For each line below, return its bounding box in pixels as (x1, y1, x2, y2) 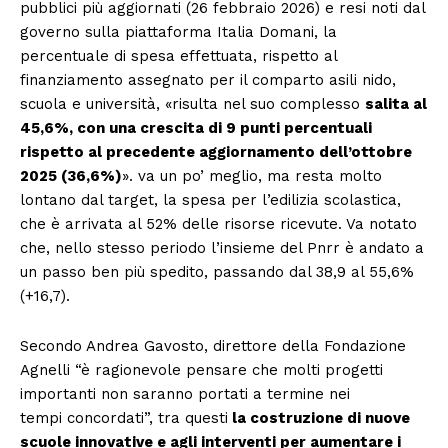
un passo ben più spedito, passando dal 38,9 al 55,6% (20, 263, 414, 281)
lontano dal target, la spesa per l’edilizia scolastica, (20, 191, 401, 209)
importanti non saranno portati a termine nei (20, 385, 350, 403)
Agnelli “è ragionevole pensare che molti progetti (20, 361, 383, 379)
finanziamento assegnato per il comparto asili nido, (20, 71, 396, 89)
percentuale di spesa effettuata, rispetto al (20, 47, 337, 65)
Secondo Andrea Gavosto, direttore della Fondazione (20, 337, 406, 355)
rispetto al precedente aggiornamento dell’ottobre (20, 143, 412, 161)
